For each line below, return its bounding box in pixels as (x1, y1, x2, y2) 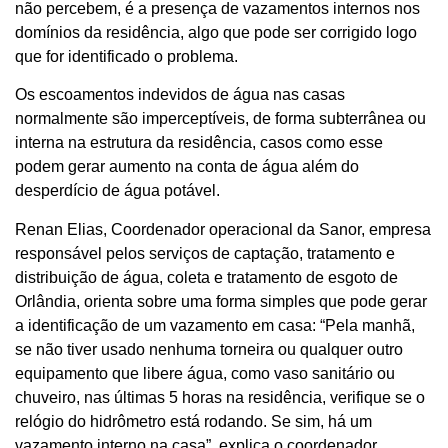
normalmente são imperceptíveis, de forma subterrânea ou (15, 110, 426, 128)
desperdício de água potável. (15, 182, 220, 200)
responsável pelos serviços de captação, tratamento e (15, 244, 395, 262)
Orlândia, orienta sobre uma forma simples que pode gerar (15, 292, 427, 310)
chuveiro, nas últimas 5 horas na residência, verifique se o (15, 388, 425, 406)
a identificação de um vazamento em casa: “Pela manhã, (15, 316, 415, 334)
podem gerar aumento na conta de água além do (15, 158, 359, 176)
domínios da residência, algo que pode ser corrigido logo (15, 24, 417, 41)
